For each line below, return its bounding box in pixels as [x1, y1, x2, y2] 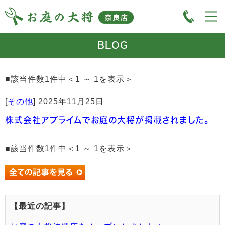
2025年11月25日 [38, 97, 104, 106]
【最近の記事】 [10, 202, 70, 210]
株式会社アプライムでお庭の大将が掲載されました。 [5, 116, 209, 124]
